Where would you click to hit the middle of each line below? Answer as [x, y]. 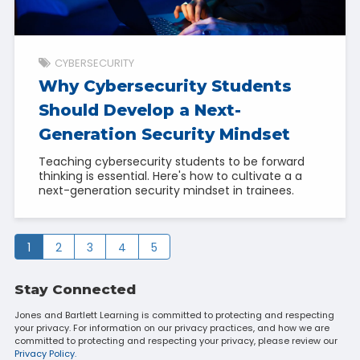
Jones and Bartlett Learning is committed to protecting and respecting [174, 315]
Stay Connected [75, 289]
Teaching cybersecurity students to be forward [171, 161]
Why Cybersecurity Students [165, 86]
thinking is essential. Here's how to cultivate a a [170, 176]
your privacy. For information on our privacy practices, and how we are [172, 327]
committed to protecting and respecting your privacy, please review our [176, 340]
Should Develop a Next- [139, 110]
